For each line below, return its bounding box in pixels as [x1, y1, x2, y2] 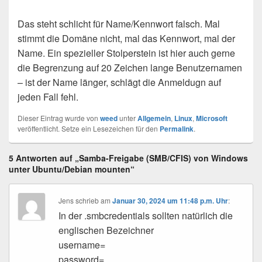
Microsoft [196, 112, 227, 123]
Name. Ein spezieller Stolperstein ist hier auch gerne [18, 46, 235, 60]
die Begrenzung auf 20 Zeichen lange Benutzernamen [18, 60, 242, 74]
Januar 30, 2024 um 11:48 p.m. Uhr [112, 195, 229, 206]
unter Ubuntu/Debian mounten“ [9, 163, 135, 175]
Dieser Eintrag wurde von [18, 112, 100, 123]
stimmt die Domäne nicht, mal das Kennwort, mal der [18, 31, 235, 45]
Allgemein [137, 112, 171, 123]
